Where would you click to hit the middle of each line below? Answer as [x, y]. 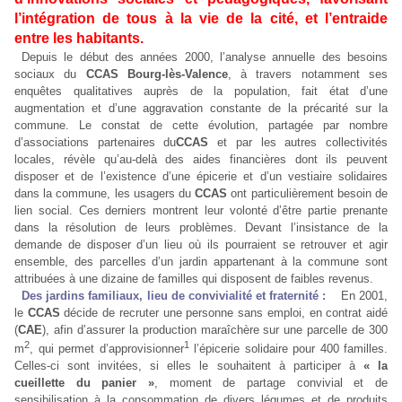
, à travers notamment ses [308, 74]
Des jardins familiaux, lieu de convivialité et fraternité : [176, 296]
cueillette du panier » [84, 383]
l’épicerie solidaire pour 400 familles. [288, 349]
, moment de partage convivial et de [271, 383]
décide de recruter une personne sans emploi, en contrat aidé [224, 313]
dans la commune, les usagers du [105, 193]
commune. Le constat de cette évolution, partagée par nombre [201, 125]
